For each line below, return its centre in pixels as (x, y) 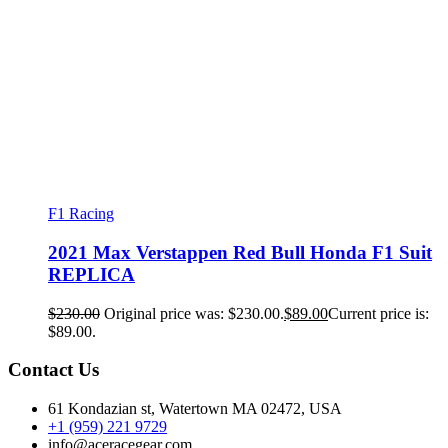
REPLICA (91, 274)
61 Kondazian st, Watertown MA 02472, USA (195, 408)
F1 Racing (81, 214)
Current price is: (378, 313)
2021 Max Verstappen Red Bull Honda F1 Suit (240, 252)
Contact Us (53, 370)
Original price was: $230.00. (194, 313)
